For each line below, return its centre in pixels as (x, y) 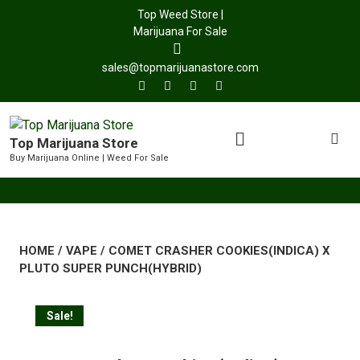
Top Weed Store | (180, 14)
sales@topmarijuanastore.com (180, 67)
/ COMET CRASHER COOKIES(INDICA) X (214, 251)
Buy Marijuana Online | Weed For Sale (89, 158)
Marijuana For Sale (180, 31)
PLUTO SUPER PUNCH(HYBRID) (110, 269)
